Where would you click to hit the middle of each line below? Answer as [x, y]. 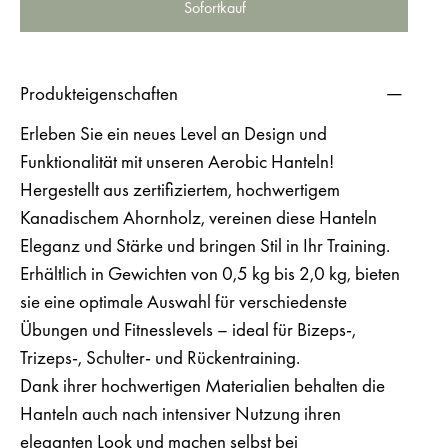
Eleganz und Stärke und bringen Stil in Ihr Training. [205, 245]
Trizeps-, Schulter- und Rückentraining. [160, 357]
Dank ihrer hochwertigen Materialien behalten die [202, 385]
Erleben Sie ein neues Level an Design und [173, 133]
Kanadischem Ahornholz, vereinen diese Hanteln [198, 217]
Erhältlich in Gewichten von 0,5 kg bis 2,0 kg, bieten [210, 273]
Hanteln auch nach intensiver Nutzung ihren [180, 413]
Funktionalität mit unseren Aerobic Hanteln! [177, 161]
